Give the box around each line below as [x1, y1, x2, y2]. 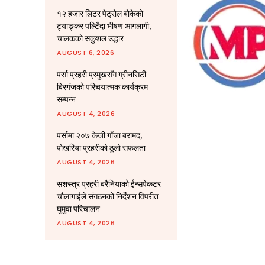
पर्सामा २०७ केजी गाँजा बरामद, [57, 130, 142, 141]
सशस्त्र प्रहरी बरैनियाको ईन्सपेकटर [57, 179, 161, 189]
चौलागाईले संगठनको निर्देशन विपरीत [57, 191, 159, 202]
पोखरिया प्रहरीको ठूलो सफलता [57, 143, 146, 153]
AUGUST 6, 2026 [57, 48, 114, 57]
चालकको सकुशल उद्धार [57, 33, 124, 44]
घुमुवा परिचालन [57, 203, 100, 214]
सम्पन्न [57, 94, 76, 105]
